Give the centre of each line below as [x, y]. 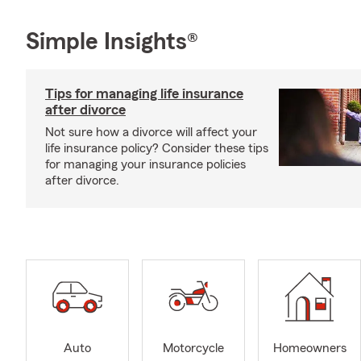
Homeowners [309, 349]
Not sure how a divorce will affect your [151, 132]
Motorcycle [193, 349]
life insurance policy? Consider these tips [157, 148]
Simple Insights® [112, 42]
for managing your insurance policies [145, 164]
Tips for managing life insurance [144, 93]
